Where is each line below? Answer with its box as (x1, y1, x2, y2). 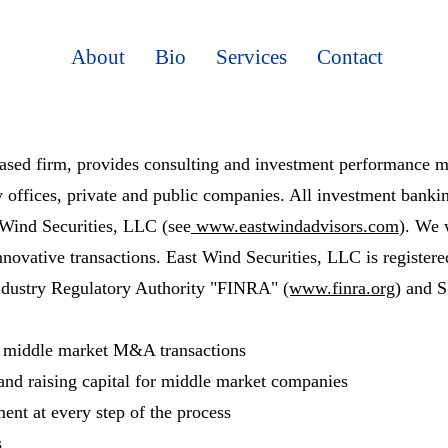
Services (215, 45, 287, 69)
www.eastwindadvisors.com (191, 216, 399, 236)
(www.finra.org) (283, 278, 401, 298)
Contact (316, 45, 383, 69)
